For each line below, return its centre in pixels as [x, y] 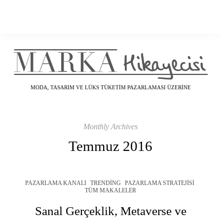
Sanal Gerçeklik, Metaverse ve [110, 211]
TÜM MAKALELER [110, 190]
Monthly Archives [110, 126]
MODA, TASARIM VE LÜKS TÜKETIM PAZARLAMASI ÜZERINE [110, 87]
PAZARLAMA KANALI [55, 183]
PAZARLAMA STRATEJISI [159, 183]
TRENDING [105, 183]
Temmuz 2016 [110, 146]
